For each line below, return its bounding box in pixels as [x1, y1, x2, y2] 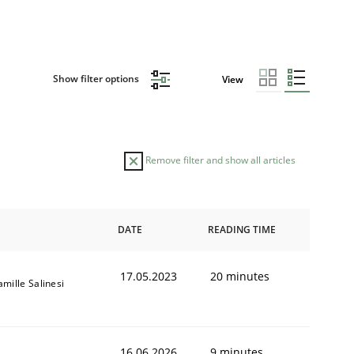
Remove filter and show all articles [143, 153, 296, 167]
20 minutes [210, 268, 269, 284]
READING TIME [208, 222, 276, 236]
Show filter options [52, 72, 141, 86]
